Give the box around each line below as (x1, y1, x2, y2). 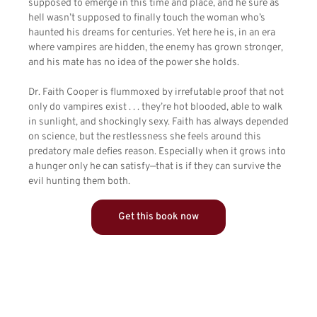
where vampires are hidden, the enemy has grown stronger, (28, 42, 283, 54)
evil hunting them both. (28, 175, 130, 188)
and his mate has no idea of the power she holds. (28, 57, 239, 69)
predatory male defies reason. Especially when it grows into (28, 146, 286, 158)
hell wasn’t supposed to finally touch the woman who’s (28, 12, 265, 25)
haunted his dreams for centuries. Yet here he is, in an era (28, 27, 275, 40)
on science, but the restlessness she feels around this (28, 131, 261, 144)
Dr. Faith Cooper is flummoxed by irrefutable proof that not (28, 86, 284, 99)
